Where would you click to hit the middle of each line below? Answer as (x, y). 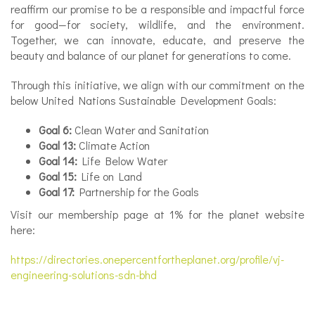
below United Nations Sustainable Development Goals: (143, 100)
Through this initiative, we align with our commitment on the (157, 85)
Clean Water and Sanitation (140, 130)
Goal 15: (58, 176)
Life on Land (109, 176)
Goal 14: (58, 161)
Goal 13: (57, 145)
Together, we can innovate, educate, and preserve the (157, 40)
